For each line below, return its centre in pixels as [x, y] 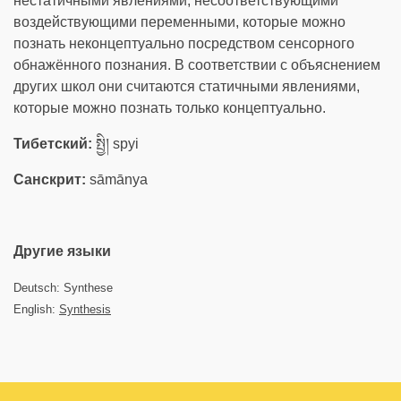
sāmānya [117, 179]
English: [36, 309]
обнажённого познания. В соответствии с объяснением [197, 65]
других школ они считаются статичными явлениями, [187, 86]
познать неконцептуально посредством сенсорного [184, 43]
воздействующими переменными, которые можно [179, 22]
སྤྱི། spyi [115, 144]
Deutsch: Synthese [63, 288]
